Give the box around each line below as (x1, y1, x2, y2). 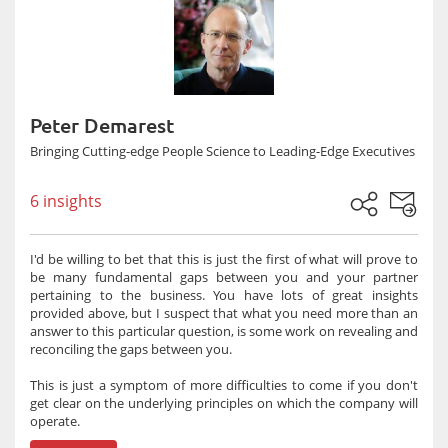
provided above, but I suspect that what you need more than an (30, 304, 418, 322)
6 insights (30, 190, 102, 212)
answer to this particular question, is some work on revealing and (30, 322, 418, 340)
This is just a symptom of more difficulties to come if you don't (30, 376, 418, 394)
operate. (30, 412, 80, 430)
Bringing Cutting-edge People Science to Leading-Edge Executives (30, 142, 415, 160)
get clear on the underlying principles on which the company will (30, 394, 418, 412)
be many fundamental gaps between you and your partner (30, 268, 418, 286)
